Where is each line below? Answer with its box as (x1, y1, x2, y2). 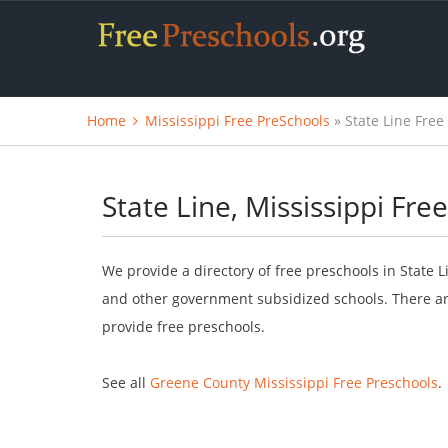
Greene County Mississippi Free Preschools (150, 373, 438, 392)
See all (102, 373, 150, 392)
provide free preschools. (102, 317, 265, 336)
